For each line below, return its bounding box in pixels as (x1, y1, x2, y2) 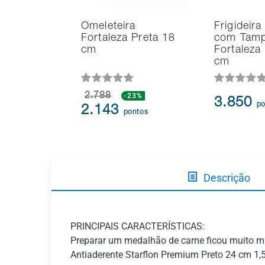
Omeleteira (81, 21, 136, 33)
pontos (123, 109, 148, 117)
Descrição (203, 172, 250, 185)
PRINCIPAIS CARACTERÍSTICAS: (70, 221, 205, 232)
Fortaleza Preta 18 (81, 33, 176, 44)
